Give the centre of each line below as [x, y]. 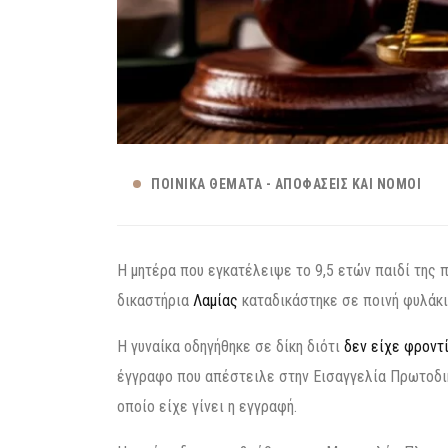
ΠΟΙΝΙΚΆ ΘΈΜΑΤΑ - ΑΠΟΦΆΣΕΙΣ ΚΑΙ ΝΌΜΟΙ [286, 184]
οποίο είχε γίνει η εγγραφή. [207, 406]
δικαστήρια [155, 300]
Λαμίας [215, 300]
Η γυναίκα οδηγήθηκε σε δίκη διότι [230, 346]
